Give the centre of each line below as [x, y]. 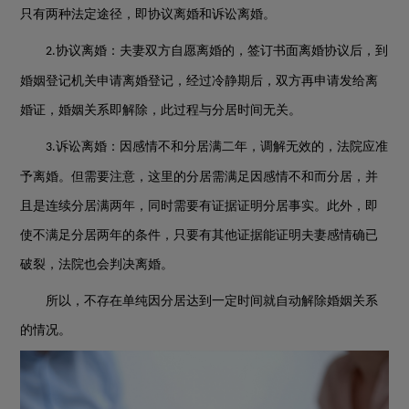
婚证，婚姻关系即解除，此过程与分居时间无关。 [161, 110]
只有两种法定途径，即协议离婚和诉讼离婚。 [148, 14]
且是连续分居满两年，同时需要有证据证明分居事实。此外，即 [199, 206]
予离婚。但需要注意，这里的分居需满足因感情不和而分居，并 [199, 177]
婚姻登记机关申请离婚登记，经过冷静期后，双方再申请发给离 [199, 81]
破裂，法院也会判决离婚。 [97, 264]
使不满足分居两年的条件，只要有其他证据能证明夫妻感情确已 [199, 235]
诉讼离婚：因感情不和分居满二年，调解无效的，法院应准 [222, 147]
